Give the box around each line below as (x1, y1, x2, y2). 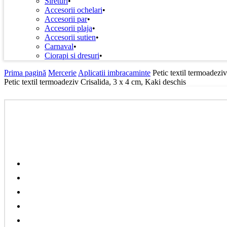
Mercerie (48, 68, 77, 78)
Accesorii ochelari (45, 6, 102, 15)
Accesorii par (45, 15, 87, 24)
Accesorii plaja (45, 24, 92, 33)
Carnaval (45, 42, 73, 51)
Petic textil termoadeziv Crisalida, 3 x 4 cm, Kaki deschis (4, 78, 186, 87)
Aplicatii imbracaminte (78, 68, 150, 78)
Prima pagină (4, 68, 46, 78)
